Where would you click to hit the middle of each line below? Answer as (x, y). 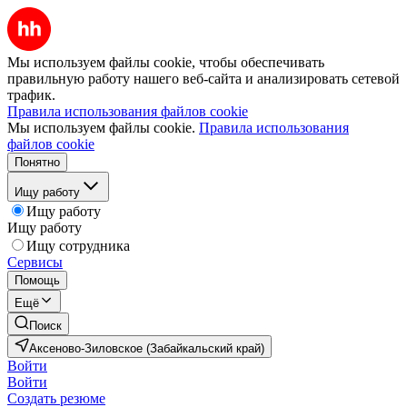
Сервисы (35, 262)
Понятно (37, 162)
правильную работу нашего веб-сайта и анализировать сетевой (203, 79)
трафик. (31, 95)
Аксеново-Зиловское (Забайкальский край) (147, 348)
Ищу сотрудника (78, 246)
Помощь (37, 280)
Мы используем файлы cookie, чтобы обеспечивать (166, 62)
